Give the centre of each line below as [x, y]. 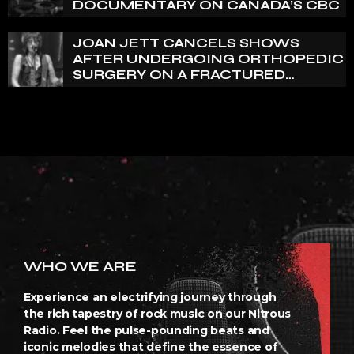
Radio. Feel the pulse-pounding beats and [147, 330]
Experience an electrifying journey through [150, 297]
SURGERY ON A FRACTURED [179, 74]
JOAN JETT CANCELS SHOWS [186, 43]
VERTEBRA [114, 90]
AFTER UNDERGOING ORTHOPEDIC [208, 58]
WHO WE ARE [80, 266]
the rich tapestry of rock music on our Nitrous [158, 313]
